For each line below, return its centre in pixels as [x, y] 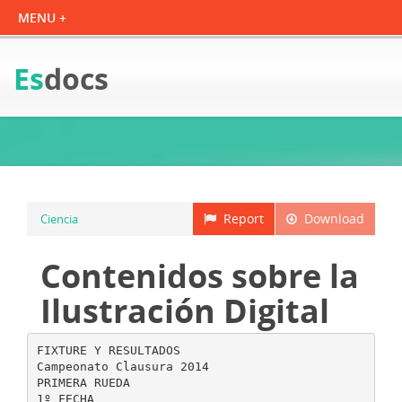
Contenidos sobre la [200, 276]
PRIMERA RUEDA [83, 382]
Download [331, 218]
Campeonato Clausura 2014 [122, 366]
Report [240, 218]
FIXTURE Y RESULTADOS [108, 350]
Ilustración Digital [185, 311]
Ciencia [59, 219]
